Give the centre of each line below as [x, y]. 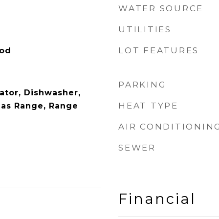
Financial [157, 199]
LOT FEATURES [159, 50]
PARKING [142, 85]
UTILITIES [145, 29]
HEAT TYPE [148, 106]
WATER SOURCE [161, 8]
